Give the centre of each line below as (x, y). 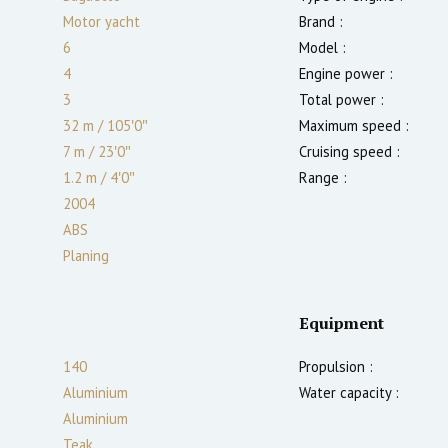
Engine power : (346, 73)
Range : (323, 177)
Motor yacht (101, 21)
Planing (86, 255)
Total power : (341, 99)
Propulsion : (336, 366)
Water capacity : (349, 392)
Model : (322, 47)
